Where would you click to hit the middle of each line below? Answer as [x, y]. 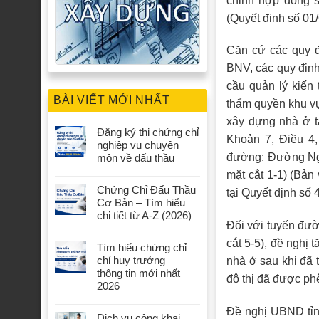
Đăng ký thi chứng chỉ [148, 132]
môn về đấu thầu [136, 158]
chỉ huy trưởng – [135, 261]
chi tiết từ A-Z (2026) [144, 216]
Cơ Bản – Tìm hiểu [141, 203]
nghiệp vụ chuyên [138, 145]
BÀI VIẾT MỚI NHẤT [112, 100]
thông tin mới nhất [138, 273]
